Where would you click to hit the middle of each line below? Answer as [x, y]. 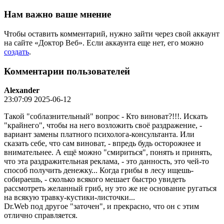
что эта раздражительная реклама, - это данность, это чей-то [106, 161]
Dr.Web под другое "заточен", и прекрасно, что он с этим [101, 206]
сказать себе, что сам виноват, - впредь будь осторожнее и [102, 143]
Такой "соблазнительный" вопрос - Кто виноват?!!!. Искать [106, 116]
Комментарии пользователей [67, 71]
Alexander [22, 90]
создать [16, 51]
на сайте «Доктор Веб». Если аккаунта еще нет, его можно [104, 42]
